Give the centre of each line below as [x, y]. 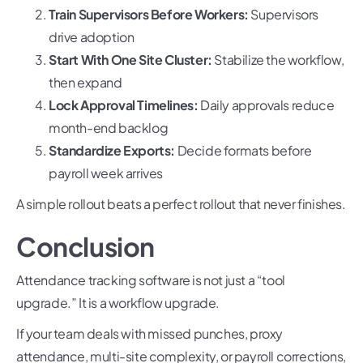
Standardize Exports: [112, 151]
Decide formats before [243, 151]
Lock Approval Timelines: [124, 105]
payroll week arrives [106, 173]
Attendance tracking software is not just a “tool [151, 280]
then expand [85, 83]
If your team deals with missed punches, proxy [150, 334]
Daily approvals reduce [266, 105]
